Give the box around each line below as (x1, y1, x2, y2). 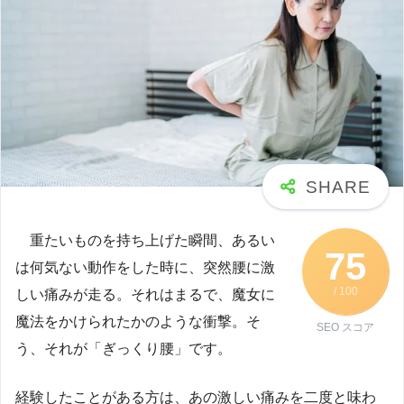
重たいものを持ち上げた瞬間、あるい (15, 232, 275, 248)
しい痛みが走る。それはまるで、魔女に (15, 286, 275, 302)
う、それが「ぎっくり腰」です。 (15, 340, 232, 356)
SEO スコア (317, 321, 374, 335)
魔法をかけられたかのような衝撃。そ (15, 313, 261, 329)
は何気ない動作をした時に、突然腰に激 (15, 259, 275, 275)
